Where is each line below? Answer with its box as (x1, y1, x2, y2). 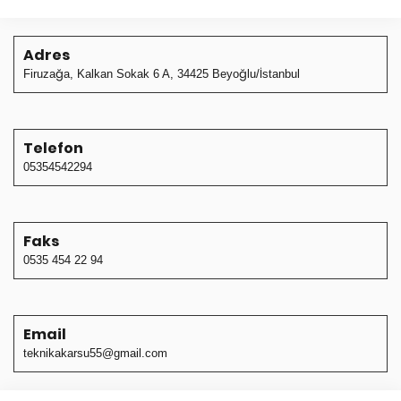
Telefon (23, 138, 83, 159)
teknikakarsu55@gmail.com (23, 346, 167, 361)
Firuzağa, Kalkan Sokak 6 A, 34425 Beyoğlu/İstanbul (23, 67, 300, 81)
